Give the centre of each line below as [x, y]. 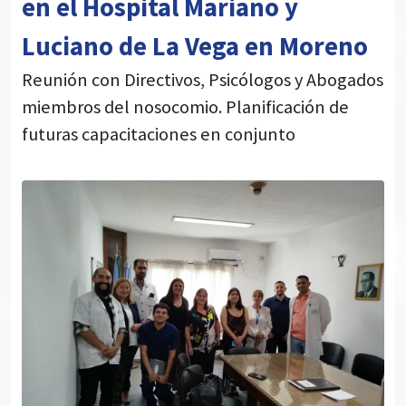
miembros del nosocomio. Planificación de [185, 107]
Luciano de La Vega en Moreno [195, 47]
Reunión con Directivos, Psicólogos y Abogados [203, 80]
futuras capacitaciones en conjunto [159, 135]
